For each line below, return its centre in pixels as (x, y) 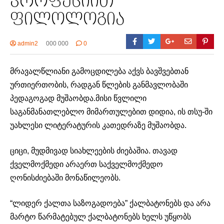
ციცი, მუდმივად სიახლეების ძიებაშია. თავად (94, 151)
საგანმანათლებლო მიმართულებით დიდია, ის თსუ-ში (111, 112)
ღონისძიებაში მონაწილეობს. (65, 178)
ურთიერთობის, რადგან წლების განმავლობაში (99, 85)
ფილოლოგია (67, 20)
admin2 (27, 44)
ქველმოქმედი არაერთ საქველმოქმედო (86, 164)
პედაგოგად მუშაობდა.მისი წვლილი (78, 98)
